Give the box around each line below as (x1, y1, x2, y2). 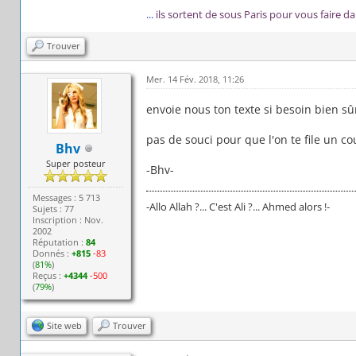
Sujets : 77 (33, 202, 75, 215)
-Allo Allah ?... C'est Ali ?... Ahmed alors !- (145, 199, 330, 214)
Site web (47, 319, 82, 331)
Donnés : (33, 246, 72, 259)
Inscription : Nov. (33, 213, 104, 226)
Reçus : (33, 269, 64, 281)
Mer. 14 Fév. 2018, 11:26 (145, 72, 244, 85)
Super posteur (45, 157, 106, 169)
